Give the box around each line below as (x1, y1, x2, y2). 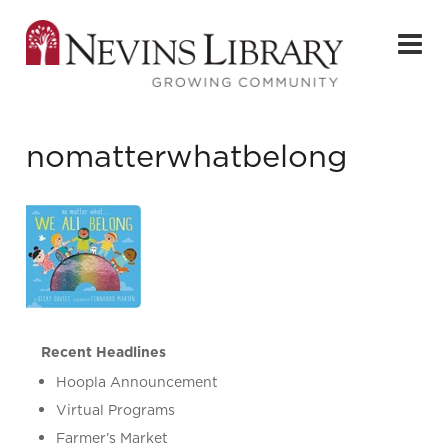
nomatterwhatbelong (26, 134, 348, 178)
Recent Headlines (41, 342, 167, 363)
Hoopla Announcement (56, 372, 219, 393)
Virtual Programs (56, 400, 176, 421)
